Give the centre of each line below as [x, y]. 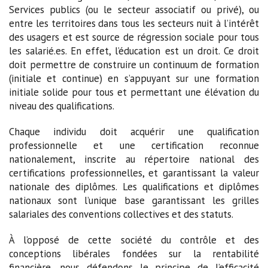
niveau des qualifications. [62, 106]
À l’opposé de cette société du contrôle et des [134, 240]
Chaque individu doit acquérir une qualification [134, 131]
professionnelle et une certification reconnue [134, 145]
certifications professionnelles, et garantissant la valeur [134, 173]
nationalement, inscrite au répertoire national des [134, 159]
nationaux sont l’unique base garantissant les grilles [134, 200]
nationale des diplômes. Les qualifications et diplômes [134, 186]
